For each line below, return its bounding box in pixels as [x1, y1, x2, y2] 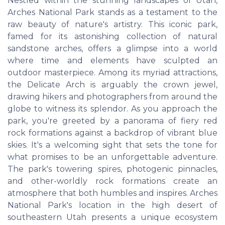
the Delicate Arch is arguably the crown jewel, [8, 80, 217, 90]
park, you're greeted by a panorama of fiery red [8, 116, 217, 126]
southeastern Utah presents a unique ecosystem [8, 212, 217, 222]
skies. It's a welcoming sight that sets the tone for [8, 140, 217, 150]
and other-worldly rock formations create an [8, 176, 217, 186]
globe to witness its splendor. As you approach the [8, 104, 217, 114]
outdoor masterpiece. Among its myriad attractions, [8, 68, 217, 78]
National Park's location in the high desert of [8, 200, 217, 210]
